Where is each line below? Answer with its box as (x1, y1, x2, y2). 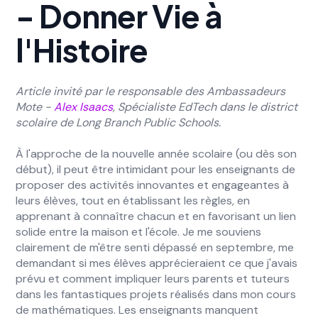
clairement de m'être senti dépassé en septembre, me (16, 240, 295, 255)
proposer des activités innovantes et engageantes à (16, 177, 290, 192)
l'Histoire (16, 30, 148, 70)
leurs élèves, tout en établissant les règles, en (16, 193, 251, 208)
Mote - (16, 99, 55, 114)
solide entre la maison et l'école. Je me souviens (16, 224, 262, 239)
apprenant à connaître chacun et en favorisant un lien (16, 209, 297, 224)
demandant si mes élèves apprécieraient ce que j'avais (16, 256, 298, 270)
